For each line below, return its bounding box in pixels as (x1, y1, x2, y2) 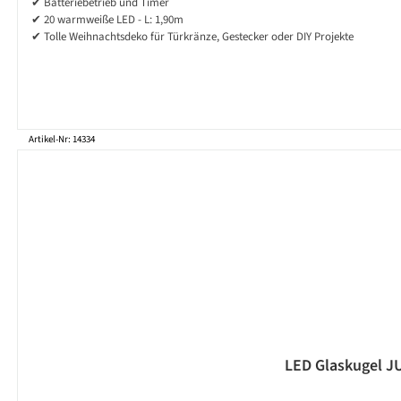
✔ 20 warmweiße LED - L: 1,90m (31, 12, 183, 29)
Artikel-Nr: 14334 (29, 132, 95, 147)
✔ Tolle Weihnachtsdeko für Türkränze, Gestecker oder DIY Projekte (31, 29, 354, 46)
